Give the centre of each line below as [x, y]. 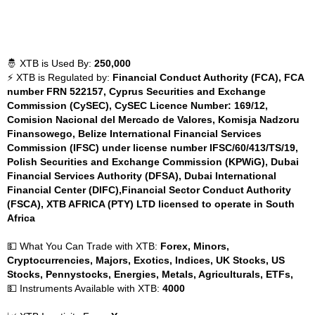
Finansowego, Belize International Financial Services [134, 134]
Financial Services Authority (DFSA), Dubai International [142, 176]
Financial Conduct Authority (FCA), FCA [208, 77]
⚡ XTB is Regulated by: [60, 77]
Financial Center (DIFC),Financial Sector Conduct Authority [149, 190]
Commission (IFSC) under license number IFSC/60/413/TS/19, [153, 148]
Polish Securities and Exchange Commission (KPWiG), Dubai [153, 162]
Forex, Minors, [195, 246]
